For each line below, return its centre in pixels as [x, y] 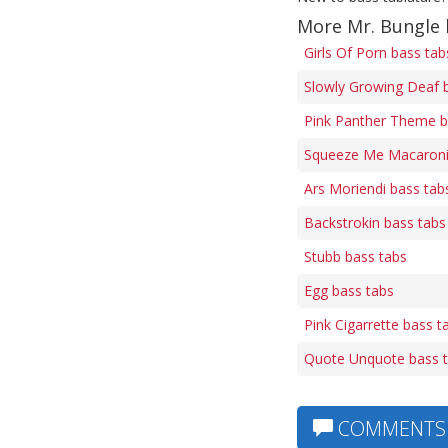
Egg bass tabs [349, 290]
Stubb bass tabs [355, 256]
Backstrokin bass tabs [375, 222]
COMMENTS [389, 428]
